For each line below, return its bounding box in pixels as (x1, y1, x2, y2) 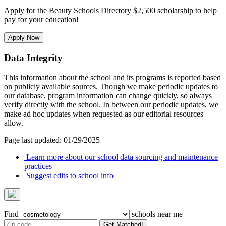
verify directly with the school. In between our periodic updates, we (4, 100, 218, 109)
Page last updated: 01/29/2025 (4, 135, 100, 144)
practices (24, 161, 52, 171)
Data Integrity (4, 52, 63, 63)
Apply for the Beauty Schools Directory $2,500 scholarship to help (4, 6, 217, 15)
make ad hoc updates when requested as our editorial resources (4, 109, 203, 118)
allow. (4, 118, 23, 127)
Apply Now (8, 34, 39, 42)
